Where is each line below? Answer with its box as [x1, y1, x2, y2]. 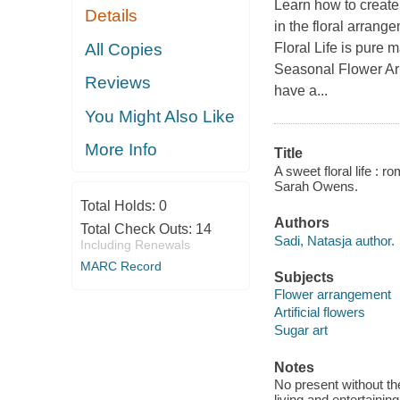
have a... [273, 83, 328, 99]
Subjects [273, 269, 334, 285]
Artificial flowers [273, 304, 365, 321]
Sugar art [273, 322, 328, 338]
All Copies [85, 39, 163, 59]
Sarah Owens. [273, 178, 358, 194]
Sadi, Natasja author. [273, 232, 395, 248]
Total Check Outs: [79, 221, 196, 237]
